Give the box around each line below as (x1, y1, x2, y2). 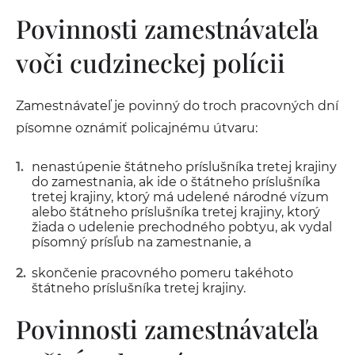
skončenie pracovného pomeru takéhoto (32, 265, 293, 281)
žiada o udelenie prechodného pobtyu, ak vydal (32, 219, 332, 235)
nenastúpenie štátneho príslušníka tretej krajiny (32, 159, 337, 174)
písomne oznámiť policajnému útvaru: (16, 120, 258, 136)
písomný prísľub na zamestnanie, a (32, 235, 251, 250)
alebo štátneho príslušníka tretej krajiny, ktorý (32, 204, 320, 219)
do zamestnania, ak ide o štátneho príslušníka (32, 174, 320, 189)
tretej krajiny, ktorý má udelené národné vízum (32, 189, 329, 204)
